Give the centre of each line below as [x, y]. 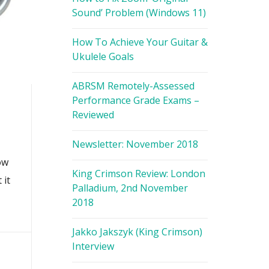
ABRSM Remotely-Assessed [133, 86]
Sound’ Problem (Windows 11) [139, 13]
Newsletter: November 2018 [135, 144]
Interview [93, 246]
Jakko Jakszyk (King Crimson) [137, 232]
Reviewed [93, 115]
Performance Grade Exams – [135, 100]
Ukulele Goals [103, 56]
